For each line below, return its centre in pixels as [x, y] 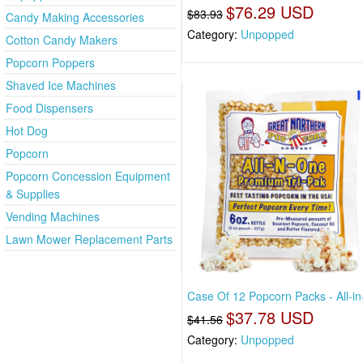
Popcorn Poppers [50, 63]
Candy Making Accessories [75, 17]
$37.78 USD [270, 317]
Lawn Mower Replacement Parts [89, 239]
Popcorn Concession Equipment [88, 176]
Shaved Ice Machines [61, 85]
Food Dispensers [49, 108]
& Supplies [33, 194]
